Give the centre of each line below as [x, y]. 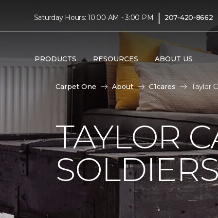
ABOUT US [173, 59]
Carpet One [76, 87]
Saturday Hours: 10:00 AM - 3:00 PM [94, 17]
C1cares [162, 87]
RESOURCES [115, 59]
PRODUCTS [55, 59]
